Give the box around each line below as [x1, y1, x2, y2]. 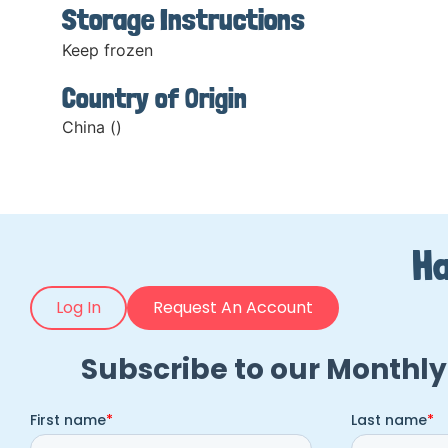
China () [62, 117, 122, 138]
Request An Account [153, 295, 313, 319]
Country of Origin [62, 82, 247, 116]
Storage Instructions [62, 2, 305, 38]
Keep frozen [62, 40, 153, 61]
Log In [56, 295, 101, 319]
